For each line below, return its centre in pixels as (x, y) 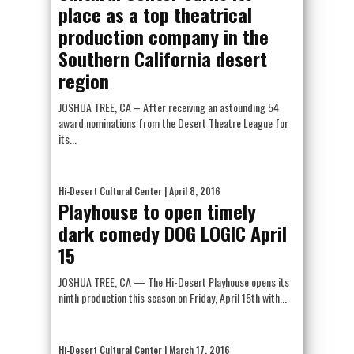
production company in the (164, 36)
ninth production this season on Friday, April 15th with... (173, 298)
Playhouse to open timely (157, 211)
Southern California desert (163, 58)
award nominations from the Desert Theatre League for (173, 123)
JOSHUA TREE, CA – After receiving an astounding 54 (169, 107)
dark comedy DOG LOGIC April (173, 233)
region (84, 81)
